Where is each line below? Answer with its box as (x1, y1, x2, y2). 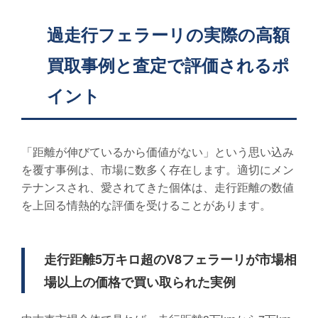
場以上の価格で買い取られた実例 (44, 273, 236, 292)
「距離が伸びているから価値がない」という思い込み (21, 143, 294, 160)
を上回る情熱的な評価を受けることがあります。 (21, 197, 271, 214)
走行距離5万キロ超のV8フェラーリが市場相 (44, 250, 297, 269)
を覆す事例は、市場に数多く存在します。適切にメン (21, 161, 294, 178)
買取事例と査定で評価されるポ (47, 53, 290, 77)
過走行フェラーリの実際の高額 (47, 22, 290, 47)
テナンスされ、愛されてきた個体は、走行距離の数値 (21, 179, 294, 196)
